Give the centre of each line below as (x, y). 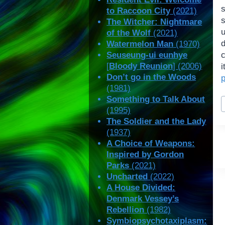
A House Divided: (141, 188)
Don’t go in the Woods (151, 77)
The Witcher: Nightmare (154, 22)
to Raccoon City (139, 11)
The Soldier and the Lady (156, 122)
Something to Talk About (156, 99)
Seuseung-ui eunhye (147, 55)
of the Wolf (129, 33)
